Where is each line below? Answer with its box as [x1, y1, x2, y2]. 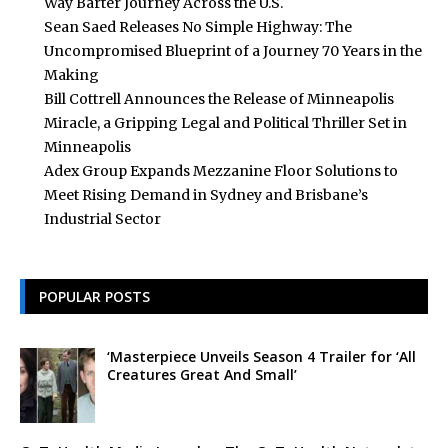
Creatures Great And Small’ [107, 365, 297, 384]
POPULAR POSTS [39, 287, 150, 306]
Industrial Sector [44, 210, 161, 228]
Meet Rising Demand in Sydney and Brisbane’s [44, 186, 368, 204]
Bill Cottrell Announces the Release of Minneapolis [44, 90, 394, 108]
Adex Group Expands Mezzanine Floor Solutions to [44, 162, 398, 180]
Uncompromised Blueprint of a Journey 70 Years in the [44, 42, 422, 60]
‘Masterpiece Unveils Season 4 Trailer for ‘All [107, 347, 416, 366]
